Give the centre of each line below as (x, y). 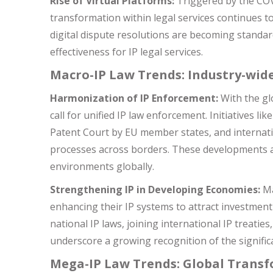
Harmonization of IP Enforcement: (134, 98)
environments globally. (102, 166)
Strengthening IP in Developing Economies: (155, 190)
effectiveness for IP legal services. (126, 52)
